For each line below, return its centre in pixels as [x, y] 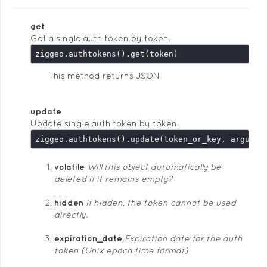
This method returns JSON [104, 76]
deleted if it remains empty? [113, 179]
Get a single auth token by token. [100, 38]
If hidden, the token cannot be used [161, 203]
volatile [69, 167]
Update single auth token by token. [105, 123]
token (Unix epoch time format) [121, 250]
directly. [71, 215]
